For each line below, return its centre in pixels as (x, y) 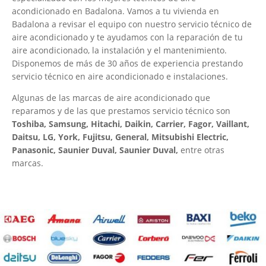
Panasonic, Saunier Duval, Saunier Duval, (95, 150)
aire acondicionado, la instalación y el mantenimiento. (119, 50)
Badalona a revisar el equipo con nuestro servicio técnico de (132, 24)
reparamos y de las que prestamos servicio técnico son (121, 111)
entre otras (201, 150)
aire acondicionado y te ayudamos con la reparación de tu (127, 37)
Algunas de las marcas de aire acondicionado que (111, 98)
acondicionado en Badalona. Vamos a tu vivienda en (115, 11)
